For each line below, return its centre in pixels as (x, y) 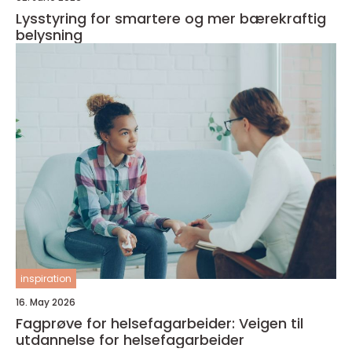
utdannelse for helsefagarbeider (130, 340)
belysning (49, 35)
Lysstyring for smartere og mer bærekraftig (171, 18)
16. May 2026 (46, 302)
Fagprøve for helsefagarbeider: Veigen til (159, 323)
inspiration (46, 279)
